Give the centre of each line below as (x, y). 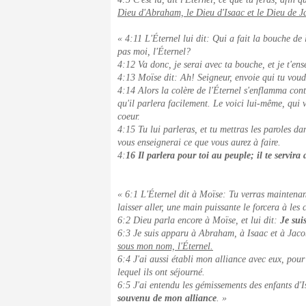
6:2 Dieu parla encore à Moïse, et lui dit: (199, 220)
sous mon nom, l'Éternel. (165, 246)
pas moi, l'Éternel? (154, 52)
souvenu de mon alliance (167, 298)
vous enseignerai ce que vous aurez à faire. (199, 142)
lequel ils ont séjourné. (161, 272)
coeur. (129, 116)
